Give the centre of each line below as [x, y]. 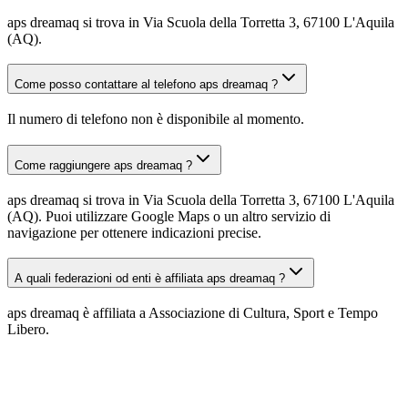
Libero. [28, 329]
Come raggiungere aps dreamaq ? [103, 165]
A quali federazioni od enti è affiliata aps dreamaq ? [150, 279]
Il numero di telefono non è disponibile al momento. [156, 119]
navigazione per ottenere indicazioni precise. [134, 232]
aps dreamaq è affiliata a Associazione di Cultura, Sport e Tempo [193, 312]
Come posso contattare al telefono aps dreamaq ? [146, 85]
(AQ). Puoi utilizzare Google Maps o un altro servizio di [169, 216]
